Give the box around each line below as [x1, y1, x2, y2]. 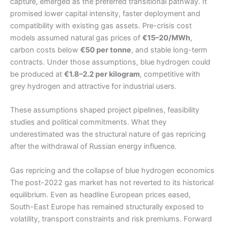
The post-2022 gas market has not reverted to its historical [10, 178, 213, 187]
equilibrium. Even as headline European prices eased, [10, 190, 191, 199]
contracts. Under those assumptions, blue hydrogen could [10, 57, 210, 67]
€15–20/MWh [142, 33, 190, 42]
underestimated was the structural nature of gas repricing [10, 130, 206, 139]
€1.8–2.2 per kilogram [64, 69, 140, 79]
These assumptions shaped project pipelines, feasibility [10, 105, 199, 115]
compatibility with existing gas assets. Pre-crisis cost [10, 21, 192, 30]
